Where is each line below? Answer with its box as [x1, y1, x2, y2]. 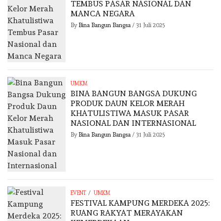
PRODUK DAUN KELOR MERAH [71, 99, 185, 109]
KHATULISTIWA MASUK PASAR [71, 109, 189, 118]
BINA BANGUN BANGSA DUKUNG [71, 89, 197, 99]
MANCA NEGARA [71, 9, 135, 19]
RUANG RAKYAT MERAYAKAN [71, 208, 184, 218]
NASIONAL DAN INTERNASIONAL [71, 118, 196, 128]
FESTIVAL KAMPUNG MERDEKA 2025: [71, 198, 210, 208]
